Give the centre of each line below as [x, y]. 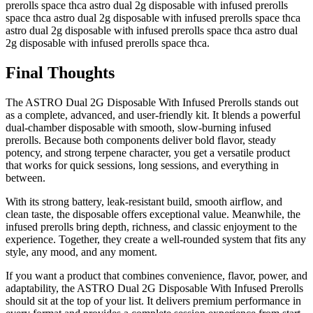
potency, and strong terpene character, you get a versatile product [148, 152]
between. [26, 177]
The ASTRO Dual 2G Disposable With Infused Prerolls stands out [152, 102]
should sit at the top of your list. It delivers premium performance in [153, 300]
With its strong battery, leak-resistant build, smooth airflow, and [144, 201]
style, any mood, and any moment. [81, 252]
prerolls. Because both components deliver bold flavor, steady [141, 140]
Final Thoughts [60, 72]
